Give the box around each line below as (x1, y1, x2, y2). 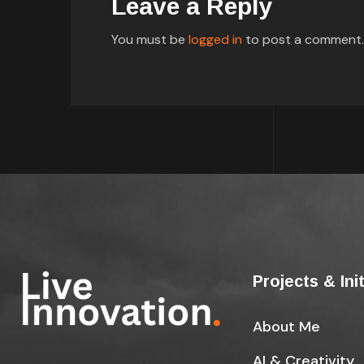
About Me (252, 317, 320, 336)
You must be (111, 31, 188, 48)
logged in (188, 31, 242, 48)
